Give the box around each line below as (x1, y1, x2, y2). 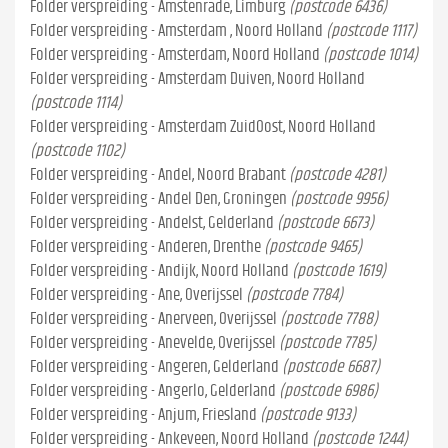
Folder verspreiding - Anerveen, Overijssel (30, 310, 277, 327)
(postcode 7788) (280, 310, 378, 327)
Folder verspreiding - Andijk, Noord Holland (30, 262, 289, 279)
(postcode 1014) (323, 46, 418, 63)
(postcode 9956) (290, 190, 388, 207)
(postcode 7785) (279, 334, 376, 351)
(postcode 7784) (246, 286, 343, 303)
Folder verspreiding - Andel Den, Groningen (30, 190, 287, 207)
